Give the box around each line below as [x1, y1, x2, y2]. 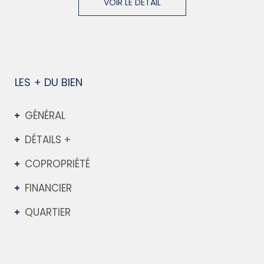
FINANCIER [24, 181, 72, 196]
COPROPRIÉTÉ [24, 157, 90, 171]
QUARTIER [24, 205, 71, 220]
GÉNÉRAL [24, 108, 65, 123]
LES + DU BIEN [15, 75, 82, 90]
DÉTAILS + [24, 133, 71, 147]
